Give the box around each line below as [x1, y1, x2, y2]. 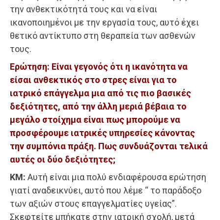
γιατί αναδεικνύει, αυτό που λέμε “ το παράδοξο [10, 185, 201, 195]
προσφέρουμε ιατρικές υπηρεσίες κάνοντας [10, 127, 195, 138]
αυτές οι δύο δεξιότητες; [10, 154, 115, 165]
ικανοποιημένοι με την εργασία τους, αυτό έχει [10, 17, 199, 27]
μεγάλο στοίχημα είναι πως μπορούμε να [10, 114, 180, 125]
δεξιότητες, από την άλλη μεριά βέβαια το [10, 101, 187, 111]
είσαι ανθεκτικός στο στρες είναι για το [10, 74, 177, 85]
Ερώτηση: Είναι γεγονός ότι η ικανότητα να [10, 61, 188, 72]
